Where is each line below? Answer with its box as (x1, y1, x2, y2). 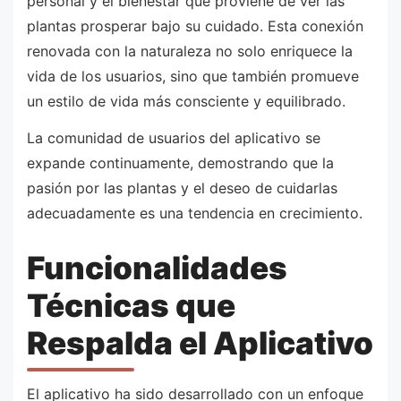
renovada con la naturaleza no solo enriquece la (27, 41, 353, 60)
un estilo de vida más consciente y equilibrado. (27, 91, 346, 110)
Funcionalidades (27, 249, 287, 287)
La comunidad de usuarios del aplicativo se (27, 129, 320, 148)
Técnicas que (27, 286, 235, 325)
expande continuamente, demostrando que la (27, 154, 334, 173)
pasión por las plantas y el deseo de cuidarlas (27, 179, 337, 198)
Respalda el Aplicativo (27, 324, 373, 363)
